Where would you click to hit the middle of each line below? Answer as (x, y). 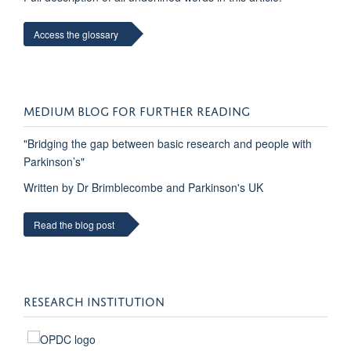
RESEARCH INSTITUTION (94, 300)
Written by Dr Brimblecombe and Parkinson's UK (143, 188)
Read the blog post (74, 225)
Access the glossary (76, 34)
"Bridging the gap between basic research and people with (168, 144)
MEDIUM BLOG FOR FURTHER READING (137, 110)
